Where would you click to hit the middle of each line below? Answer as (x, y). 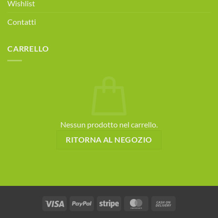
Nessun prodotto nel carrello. (109, 125)
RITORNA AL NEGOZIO (109, 140)
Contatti (22, 22)
